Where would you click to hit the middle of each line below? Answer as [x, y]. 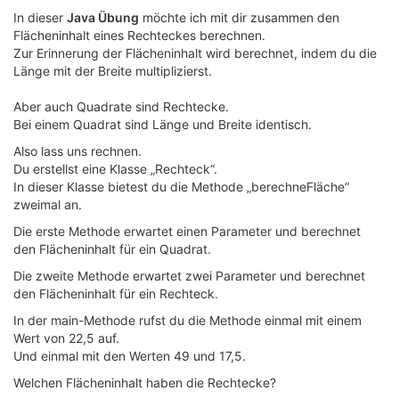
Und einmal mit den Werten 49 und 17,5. [130, 356]
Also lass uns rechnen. [77, 151]
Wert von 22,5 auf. [66, 338]
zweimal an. [48, 204]
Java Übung [103, 17]
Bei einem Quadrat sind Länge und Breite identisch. [163, 124]
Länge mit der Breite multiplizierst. [113, 71]
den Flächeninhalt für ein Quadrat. [112, 249]
